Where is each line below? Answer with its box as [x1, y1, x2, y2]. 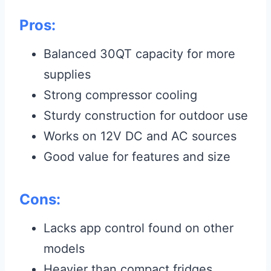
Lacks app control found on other [44, 221, 233, 236]
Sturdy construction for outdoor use [44, 108, 248, 123]
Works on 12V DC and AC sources [44, 129, 237, 144]
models [44, 241, 85, 256]
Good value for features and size [44, 149, 230, 165]
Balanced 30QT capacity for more [44, 47, 235, 62]
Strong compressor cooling [44, 88, 197, 103]
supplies [44, 67, 91, 82]
